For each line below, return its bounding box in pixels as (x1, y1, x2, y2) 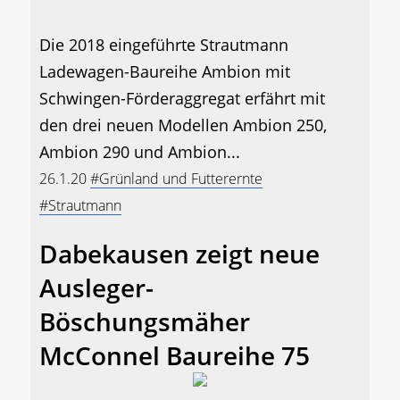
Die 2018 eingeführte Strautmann (39, 34, 288, 56)
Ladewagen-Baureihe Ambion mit (39, 61, 290, 83)
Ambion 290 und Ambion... (39, 141, 240, 163)
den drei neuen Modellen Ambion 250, (39, 114, 327, 137)
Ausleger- (39, 271, 154, 305)
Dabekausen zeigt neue (39, 237, 320, 271)
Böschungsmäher (39, 304, 250, 339)
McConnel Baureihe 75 (39, 338, 310, 373)
